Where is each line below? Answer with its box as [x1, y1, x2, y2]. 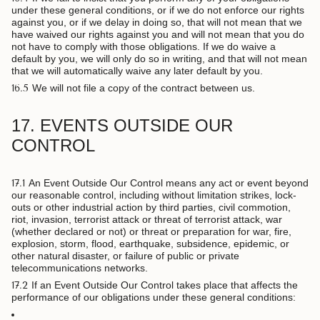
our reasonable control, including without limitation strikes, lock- [11, 189, 296, 201]
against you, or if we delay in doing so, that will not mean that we [11, 16, 302, 29]
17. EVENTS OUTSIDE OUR [11, 116, 233, 136]
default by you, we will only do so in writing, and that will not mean [11, 53, 307, 65]
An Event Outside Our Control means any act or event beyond [29, 177, 309, 189]
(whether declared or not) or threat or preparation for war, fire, [11, 226, 291, 238]
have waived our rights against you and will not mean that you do [11, 29, 304, 41]
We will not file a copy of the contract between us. [32, 82, 255, 94]
